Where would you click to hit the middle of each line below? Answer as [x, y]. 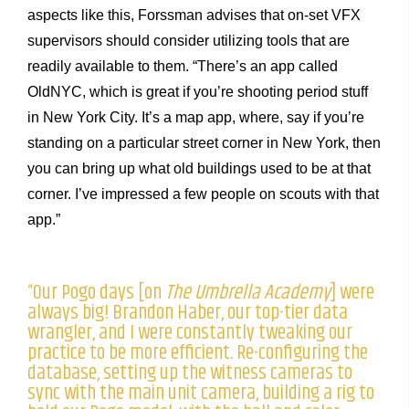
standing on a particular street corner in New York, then [204, 143]
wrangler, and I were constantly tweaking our [190, 333]
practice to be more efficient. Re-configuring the [198, 353]
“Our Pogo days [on [96, 293]
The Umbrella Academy [248, 293]
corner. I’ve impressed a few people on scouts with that [203, 194]
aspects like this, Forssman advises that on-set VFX [194, 16]
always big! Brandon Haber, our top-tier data [188, 313]
